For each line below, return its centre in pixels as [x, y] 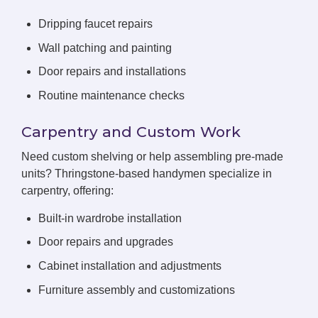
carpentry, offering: [67, 190]
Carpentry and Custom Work [131, 131]
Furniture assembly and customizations [137, 290]
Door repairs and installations [112, 72]
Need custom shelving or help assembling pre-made [152, 156]
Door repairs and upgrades [106, 242]
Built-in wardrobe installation [110, 218]
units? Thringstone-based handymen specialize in [147, 173]
